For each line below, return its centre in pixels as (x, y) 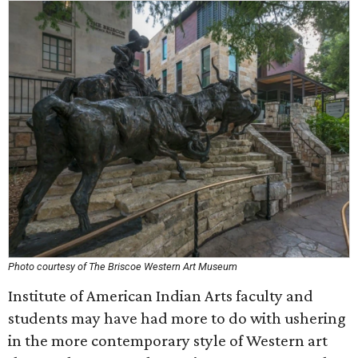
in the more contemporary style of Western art (168, 340)
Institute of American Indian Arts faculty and (161, 296)
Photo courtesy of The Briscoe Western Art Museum (123, 267)
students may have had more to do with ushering (177, 318)
